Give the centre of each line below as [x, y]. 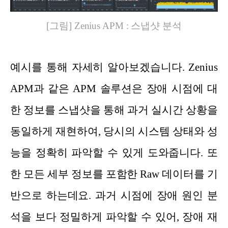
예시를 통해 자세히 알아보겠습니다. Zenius [114, 67]
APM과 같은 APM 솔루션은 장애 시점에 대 [114, 88]
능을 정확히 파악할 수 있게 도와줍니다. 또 [114, 152]
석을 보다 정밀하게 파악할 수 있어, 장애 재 [114, 217]
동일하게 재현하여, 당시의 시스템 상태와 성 [114, 131]
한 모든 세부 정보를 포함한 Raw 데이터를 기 [114, 174]
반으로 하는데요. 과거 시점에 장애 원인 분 [114, 195]
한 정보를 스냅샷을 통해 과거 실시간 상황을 [114, 110]
